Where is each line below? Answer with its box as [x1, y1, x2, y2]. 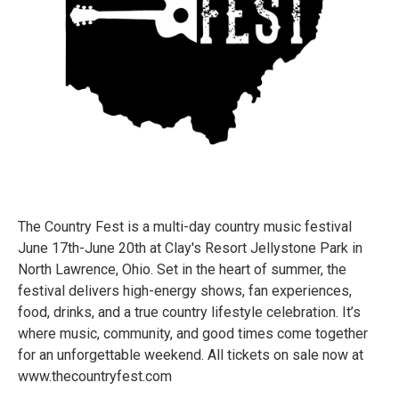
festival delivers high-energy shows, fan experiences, [18, 281, 352, 299]
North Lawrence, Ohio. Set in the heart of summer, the [18, 260, 346, 278]
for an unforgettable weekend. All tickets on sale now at [18, 346, 363, 363]
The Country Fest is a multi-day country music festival [18, 217, 352, 235]
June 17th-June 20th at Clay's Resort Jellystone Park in [18, 239, 362, 256]
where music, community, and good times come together [18, 324, 368, 342]
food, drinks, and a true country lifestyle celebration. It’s [18, 303, 361, 321]
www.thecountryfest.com [18, 367, 172, 385]
